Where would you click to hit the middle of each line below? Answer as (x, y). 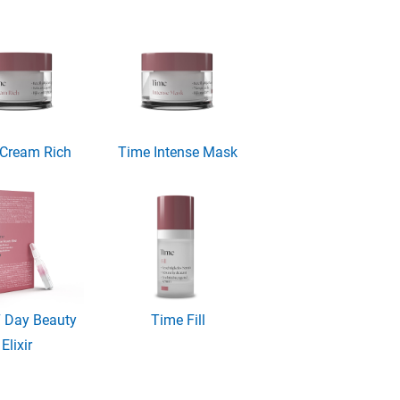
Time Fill (178, 320)
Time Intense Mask (178, 152)
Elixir (17, 345)
